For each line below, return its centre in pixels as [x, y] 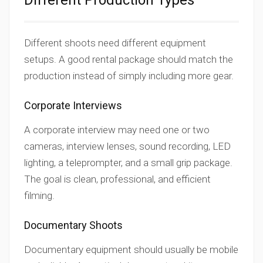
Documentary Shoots [73, 225]
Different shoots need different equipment [115, 43]
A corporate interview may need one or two [117, 130]
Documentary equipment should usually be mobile [131, 249]
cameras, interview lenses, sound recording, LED [127, 146]
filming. [39, 195]
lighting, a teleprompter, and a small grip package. [128, 163]
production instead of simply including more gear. [129, 76]
